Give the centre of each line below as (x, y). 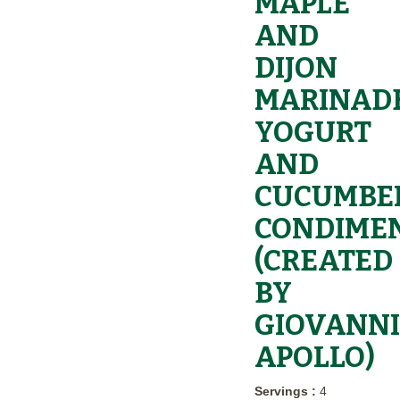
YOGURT (312, 132)
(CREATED (323, 260)
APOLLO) (314, 357)
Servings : (287, 391)
